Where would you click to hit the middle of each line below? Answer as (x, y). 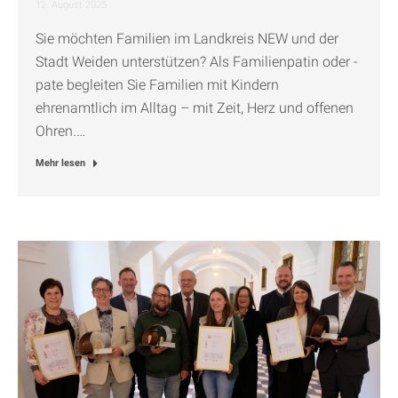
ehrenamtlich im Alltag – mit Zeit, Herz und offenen (195, 108)
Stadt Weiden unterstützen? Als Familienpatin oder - (197, 62)
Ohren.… (60, 131)
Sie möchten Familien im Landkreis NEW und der (187, 39)
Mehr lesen (60, 163)
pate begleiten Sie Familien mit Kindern (157, 85)
